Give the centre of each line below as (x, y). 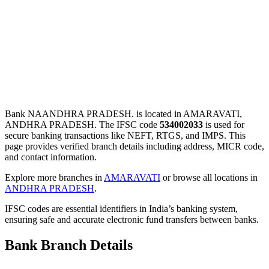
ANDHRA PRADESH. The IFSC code (82, 124)
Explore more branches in (54, 177)
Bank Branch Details (69, 245)
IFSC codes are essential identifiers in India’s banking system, (121, 208)
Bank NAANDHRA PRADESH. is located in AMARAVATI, (123, 113)
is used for (224, 124)
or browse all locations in (209, 177)
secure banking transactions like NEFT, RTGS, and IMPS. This (125, 135)
